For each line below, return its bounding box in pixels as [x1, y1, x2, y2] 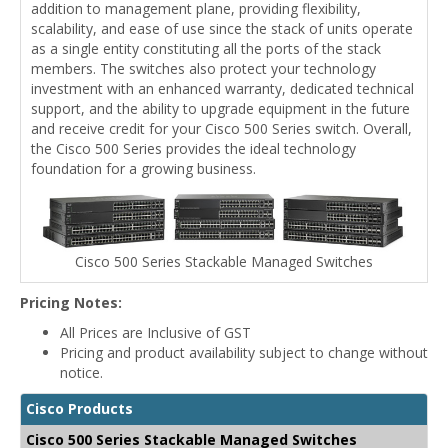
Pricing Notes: [20, 292, 122, 312]
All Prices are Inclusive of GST [60, 322, 251, 342]
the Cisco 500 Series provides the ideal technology [31, 139, 356, 159]
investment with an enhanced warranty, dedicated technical [31, 79, 414, 99]
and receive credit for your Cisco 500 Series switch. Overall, [31, 119, 412, 139]
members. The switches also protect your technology [31, 59, 376, 79]
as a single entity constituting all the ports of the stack [31, 39, 381, 59]
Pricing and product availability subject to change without [60, 342, 428, 362]
